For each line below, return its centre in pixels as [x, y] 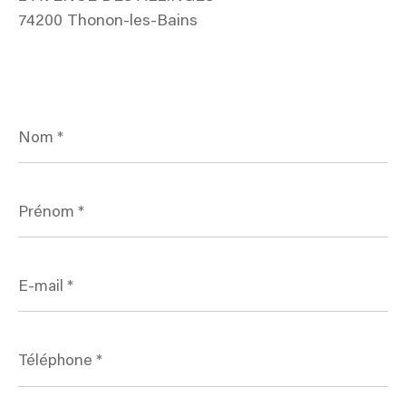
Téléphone [48, 345]
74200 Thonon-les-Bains [108, 21]
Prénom [41, 196]
